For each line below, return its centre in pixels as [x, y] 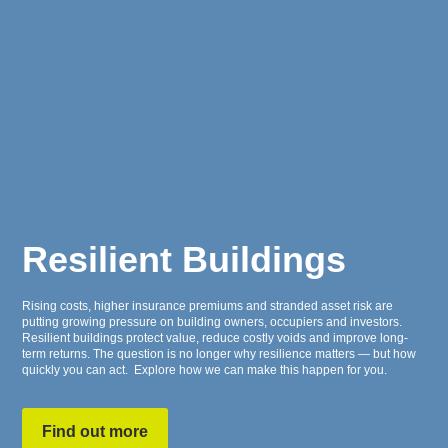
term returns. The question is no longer [128, 353]
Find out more [95, 431]
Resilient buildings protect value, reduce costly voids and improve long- [215, 337]
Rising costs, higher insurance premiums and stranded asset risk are [208, 305]
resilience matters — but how [336, 353]
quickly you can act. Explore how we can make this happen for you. [205, 369]
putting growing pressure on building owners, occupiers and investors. [212, 321]
